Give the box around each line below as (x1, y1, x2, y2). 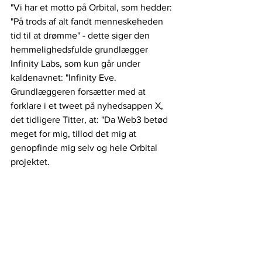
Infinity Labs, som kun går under (11, 58, 143, 68)
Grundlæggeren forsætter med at (11, 86, 148, 96)
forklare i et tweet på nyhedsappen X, (11, 100, 166, 111)
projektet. (11, 156, 52, 167)
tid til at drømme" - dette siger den (11, 30, 152, 40)
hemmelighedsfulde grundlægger (11, 44, 150, 54)
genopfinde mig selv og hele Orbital (11, 142, 160, 153)
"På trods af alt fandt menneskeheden (11, 16, 166, 26)
